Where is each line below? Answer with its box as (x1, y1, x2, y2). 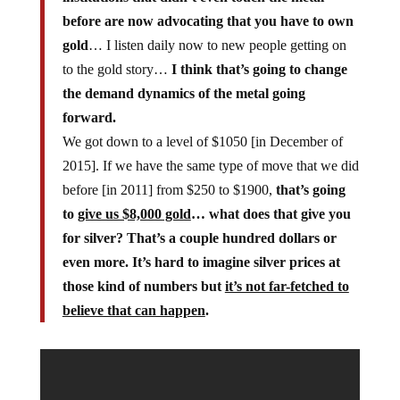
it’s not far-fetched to (224, 278, 349, 294)
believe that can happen (62, 302, 205, 318)
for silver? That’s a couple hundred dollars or (62, 229, 337, 246)
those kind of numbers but (62, 278, 225, 294)
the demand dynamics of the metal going (62, 85, 305, 101)
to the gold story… (62, 61, 171, 77)
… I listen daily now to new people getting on (87, 37, 346, 53)
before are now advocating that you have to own (62, 12, 354, 29)
